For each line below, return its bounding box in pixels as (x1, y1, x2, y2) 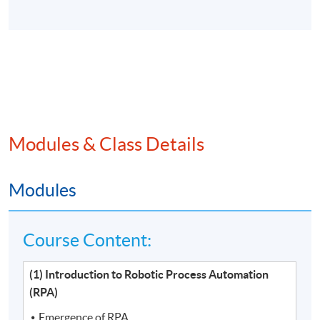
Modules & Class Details (9, 134, 204, 155)
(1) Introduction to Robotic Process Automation (29, 268, 269, 281)
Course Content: (23, 230, 152, 251)
